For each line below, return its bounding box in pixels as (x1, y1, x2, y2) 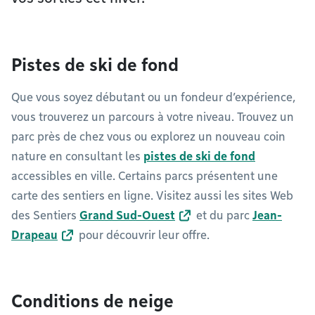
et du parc (193, 209, 252, 222)
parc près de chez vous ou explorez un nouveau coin (11, 130, 285, 143)
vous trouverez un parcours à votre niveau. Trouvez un (11, 110, 294, 124)
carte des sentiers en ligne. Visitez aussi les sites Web (11, 189, 293, 202)
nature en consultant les (11, 150, 143, 163)
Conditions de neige (11, 291, 174, 311)
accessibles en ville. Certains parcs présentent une (11, 169, 278, 183)
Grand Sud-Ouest (79, 209, 175, 222)
